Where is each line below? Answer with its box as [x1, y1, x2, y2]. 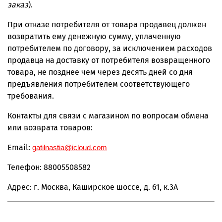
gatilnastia [32, 143, 64, 152]
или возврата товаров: [7, 122, 93, 132]
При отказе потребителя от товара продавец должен [7, 19, 206, 29]
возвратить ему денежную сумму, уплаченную [7, 31, 181, 41]
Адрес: [7, 182, 34, 192]
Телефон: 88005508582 [7, 162, 91, 172]
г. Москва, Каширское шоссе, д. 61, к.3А [34, 182, 178, 192]
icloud [72, 143, 91, 152]
